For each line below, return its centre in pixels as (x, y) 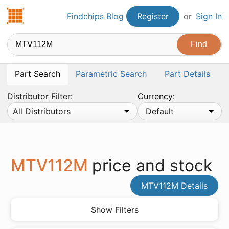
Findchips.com (52, 13)
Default (160, 111)
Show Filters (114, 210)
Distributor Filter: (40, 96)
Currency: (156, 96)
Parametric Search (111, 74)
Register (153, 16)
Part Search (38, 74)
